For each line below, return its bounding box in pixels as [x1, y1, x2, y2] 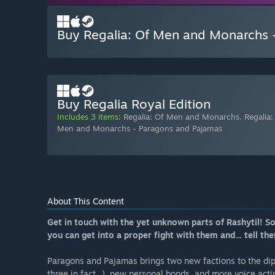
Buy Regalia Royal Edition [57, 96, 211, 112]
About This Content [47, 196, 124, 207]
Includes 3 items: [57, 112, 121, 122]
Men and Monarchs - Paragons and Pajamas [57, 123, 222, 134]
